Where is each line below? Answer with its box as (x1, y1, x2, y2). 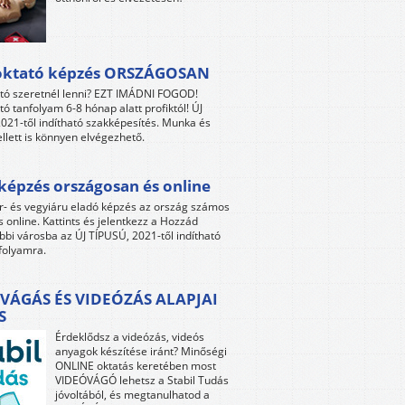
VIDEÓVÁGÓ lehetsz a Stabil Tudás (55, 372, 229, 389)
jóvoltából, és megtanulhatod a (55, 387, 210, 403)
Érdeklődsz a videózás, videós (55, 329, 204, 345)
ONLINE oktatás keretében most (55, 358, 216, 374)
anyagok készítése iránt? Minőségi (55, 344, 227, 360)
